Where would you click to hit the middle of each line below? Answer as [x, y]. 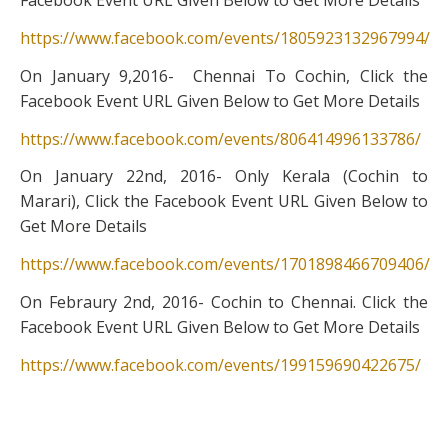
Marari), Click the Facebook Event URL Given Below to [224, 201]
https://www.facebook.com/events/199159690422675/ [220, 364]
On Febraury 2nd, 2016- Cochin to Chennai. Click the [224, 301]
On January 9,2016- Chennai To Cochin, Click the [224, 75]
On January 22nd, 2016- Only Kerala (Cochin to [224, 176]
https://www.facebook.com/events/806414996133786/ [220, 138]
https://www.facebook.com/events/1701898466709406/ [225, 264]
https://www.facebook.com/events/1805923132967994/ [225, 37]
